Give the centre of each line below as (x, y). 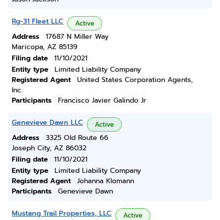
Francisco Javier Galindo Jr (102, 100)
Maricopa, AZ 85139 (45, 47)
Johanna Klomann (106, 181)
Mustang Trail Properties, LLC (62, 213)
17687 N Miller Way (77, 37)
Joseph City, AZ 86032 (49, 148)
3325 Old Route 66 (77, 138)
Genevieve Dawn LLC (47, 123)
